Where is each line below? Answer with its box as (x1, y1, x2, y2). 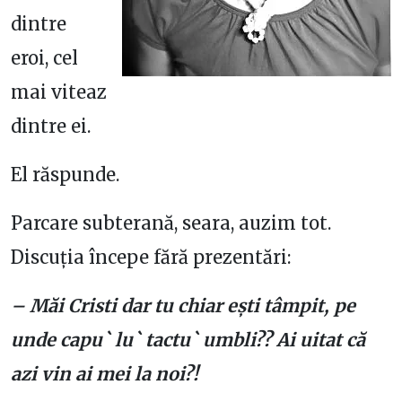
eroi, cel (11, 47, 78, 69)
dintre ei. (11, 115, 91, 137)
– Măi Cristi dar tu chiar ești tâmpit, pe (11, 294, 355, 317)
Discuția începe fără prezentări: (11, 246, 291, 268)
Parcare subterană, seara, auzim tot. (11, 212, 331, 234)
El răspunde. (11, 163, 119, 186)
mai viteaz (11, 81, 107, 103)
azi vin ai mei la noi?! (11, 363, 198, 385)
